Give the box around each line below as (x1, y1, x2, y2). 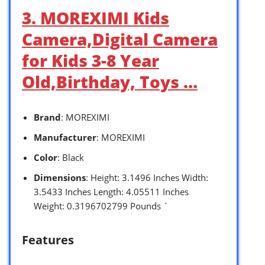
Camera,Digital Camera (22, 27, 218, 50)
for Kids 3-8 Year (22, 49, 159, 72)
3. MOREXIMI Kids (22, 6, 169, 29)
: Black (57, 151, 84, 163)
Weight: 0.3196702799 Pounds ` (34, 199, 169, 212)
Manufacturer (34, 131, 96, 143)
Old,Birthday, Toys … (22, 70, 198, 93)
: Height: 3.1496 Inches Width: (86, 171, 208, 183)
